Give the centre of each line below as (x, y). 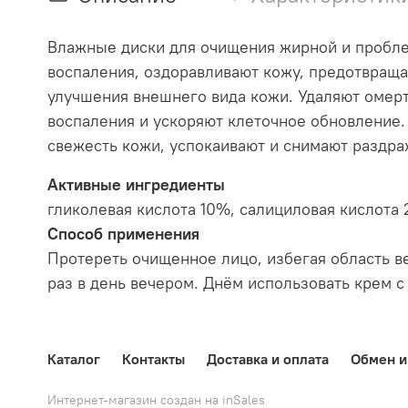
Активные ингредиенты (136, 184)
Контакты (153, 358)
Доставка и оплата (268, 358)
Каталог (74, 358)
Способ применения (123, 233)
